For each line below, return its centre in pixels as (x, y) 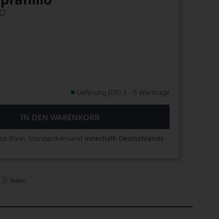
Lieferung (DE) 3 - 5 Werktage (123, 92)
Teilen (18, 180)
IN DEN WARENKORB (60, 117)
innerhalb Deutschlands (124, 138)
